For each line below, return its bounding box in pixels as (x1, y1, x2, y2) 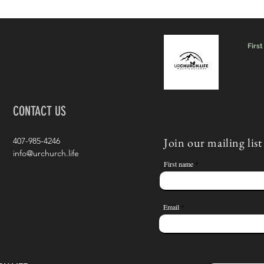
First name (164, 159, 193, 169)
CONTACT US (13, 103, 66, 119)
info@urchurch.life (13, 148, 79, 159)
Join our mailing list (164, 135, 262, 150)
